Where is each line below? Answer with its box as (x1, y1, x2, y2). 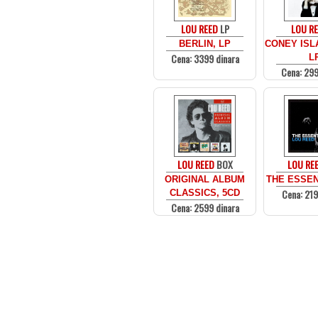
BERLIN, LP (179, 38, 231, 49)
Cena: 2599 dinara (170, 200, 239, 215)
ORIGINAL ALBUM (165, 174, 245, 185)
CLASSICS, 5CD (170, 187, 240, 198)
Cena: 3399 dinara (170, 51, 239, 66)
